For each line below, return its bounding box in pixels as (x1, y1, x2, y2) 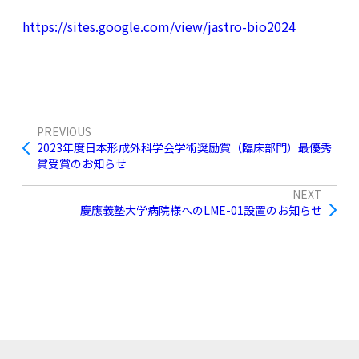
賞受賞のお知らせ (37, 155, 127, 172)
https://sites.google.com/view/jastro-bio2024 (22, 17, 296, 37)
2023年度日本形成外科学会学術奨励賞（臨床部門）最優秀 (37, 139, 332, 156)
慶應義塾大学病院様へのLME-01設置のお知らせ (80, 201, 322, 218)
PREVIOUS (37, 123, 91, 140)
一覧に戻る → (139, 249, 220, 269)
